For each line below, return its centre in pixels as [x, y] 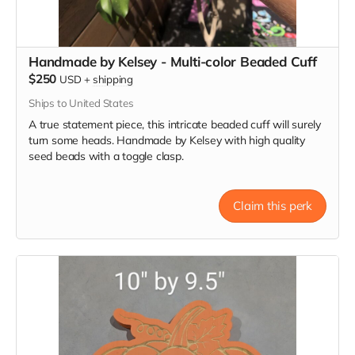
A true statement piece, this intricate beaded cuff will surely [175, 124]
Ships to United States [81, 103]
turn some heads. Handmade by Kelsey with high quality [167, 140]
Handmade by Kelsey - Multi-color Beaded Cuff [173, 61]
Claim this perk [273, 205]
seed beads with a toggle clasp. [106, 156]
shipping [113, 79]
